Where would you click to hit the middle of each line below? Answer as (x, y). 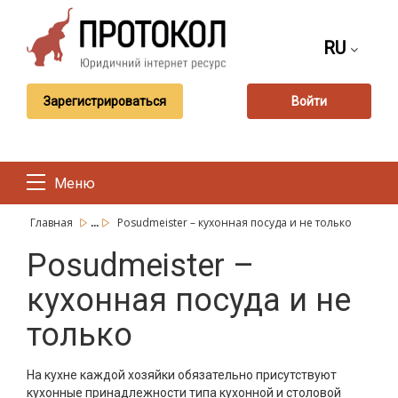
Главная (53, 223)
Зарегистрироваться (105, 101)
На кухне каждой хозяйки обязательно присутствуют (182, 375)
